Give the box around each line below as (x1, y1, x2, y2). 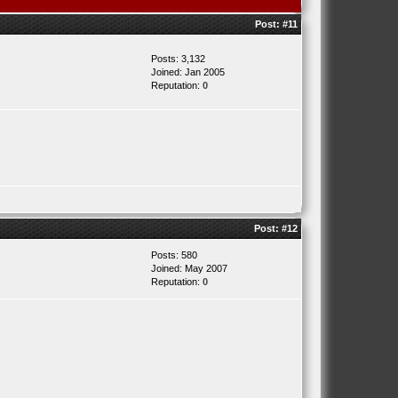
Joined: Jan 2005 (150, 67, 225, 77)
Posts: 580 (150, 250, 197, 260)
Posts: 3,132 (150, 53, 205, 64)
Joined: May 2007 (150, 263, 227, 274)
